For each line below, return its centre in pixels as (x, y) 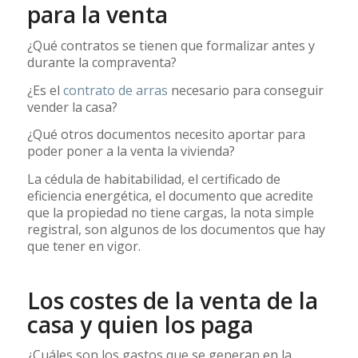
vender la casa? (72, 107)
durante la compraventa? (101, 63)
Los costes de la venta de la (172, 300)
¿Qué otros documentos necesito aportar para (166, 135)
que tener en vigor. (84, 246)
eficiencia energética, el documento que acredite (170, 195)
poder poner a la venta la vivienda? (131, 151)
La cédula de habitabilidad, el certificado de (153, 179)
